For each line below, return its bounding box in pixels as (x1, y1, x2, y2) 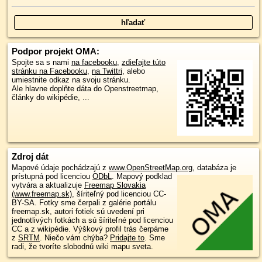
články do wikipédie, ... (12, 93, 89, 102)
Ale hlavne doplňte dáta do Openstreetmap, (12, 84, 158, 93)
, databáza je (192, 163, 236, 173)
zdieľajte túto (122, 58, 166, 67)
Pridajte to (110, 233, 144, 243)
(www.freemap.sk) (12, 189, 72, 199)
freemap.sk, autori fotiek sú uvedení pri (12, 207, 144, 216)
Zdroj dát (12, 151, 49, 162)
